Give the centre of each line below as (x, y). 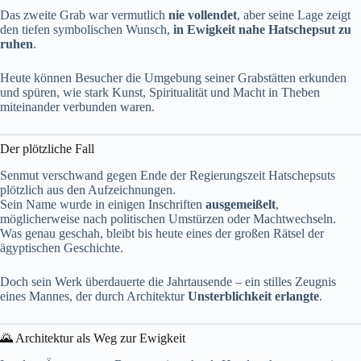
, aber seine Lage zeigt (294, 15)
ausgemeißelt (241, 204)
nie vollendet (203, 15)
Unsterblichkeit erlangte (253, 296)
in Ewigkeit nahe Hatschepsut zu (262, 29)
